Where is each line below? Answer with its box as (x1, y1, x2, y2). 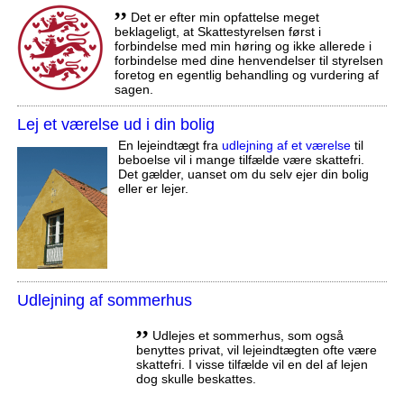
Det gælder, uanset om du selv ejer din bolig (117, 166, 369, 181)
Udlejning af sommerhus (16, 290, 192, 309)
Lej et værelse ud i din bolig (16, 115, 215, 133)
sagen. (114, 81, 153, 96)
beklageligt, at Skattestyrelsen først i (114, 23, 321, 39)
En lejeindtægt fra (117, 137, 222, 152)
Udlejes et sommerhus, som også (148, 327, 344, 343)
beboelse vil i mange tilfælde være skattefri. (117, 151, 364, 167)
